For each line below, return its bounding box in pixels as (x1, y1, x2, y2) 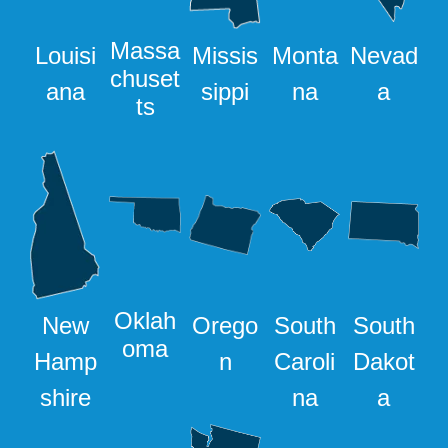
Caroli (274, 347, 335, 375)
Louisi (34, 41, 96, 69)
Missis (192, 41, 258, 69)
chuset (110, 64, 180, 92)
